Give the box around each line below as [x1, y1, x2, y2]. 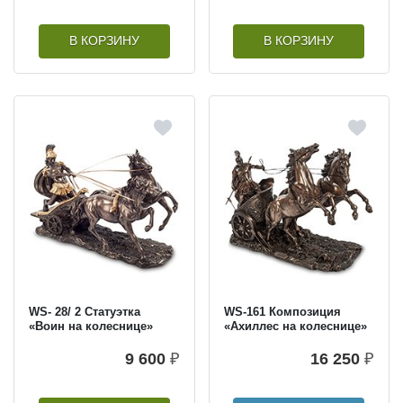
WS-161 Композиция [223, 305, 341, 318]
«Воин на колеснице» [29, 319, 153, 333]
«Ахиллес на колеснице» [223, 319, 367, 333]
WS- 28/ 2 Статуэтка [29, 305, 140, 318]
